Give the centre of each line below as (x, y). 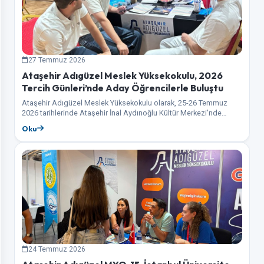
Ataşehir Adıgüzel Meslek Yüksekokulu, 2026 (122, 75)
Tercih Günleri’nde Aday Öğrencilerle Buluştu (123, 88)
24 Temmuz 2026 (57, 249)
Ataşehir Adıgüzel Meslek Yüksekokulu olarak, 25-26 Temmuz (125, 103)
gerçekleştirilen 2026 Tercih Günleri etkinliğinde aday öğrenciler (127, 123)
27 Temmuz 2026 (57, 60)
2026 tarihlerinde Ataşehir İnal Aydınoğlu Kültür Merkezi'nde (122, 113)
